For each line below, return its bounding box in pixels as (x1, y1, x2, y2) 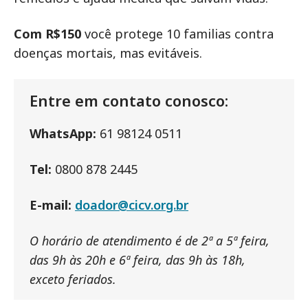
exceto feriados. (30, 270, 116, 287)
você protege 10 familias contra (85, 25, 274, 42)
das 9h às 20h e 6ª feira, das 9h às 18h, (30, 251, 245, 268)
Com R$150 (14, 25, 85, 42)
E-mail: (30, 196, 75, 213)
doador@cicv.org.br (75, 196, 188, 213)
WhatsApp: (30, 124, 96, 142)
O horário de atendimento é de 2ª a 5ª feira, (30, 232, 269, 249)
